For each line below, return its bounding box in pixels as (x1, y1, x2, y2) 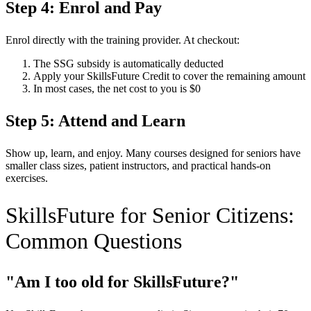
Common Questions (6, 228, 182, 254)
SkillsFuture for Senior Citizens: (6, 203, 294, 228)
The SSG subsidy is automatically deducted (33, 57, 224, 69)
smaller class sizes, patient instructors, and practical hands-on (6, 159, 271, 171)
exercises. (6, 171, 48, 184)
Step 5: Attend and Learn (6, 111, 185, 130)
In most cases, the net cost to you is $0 (33, 82, 201, 94)
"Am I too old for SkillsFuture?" (6, 273, 239, 292)
